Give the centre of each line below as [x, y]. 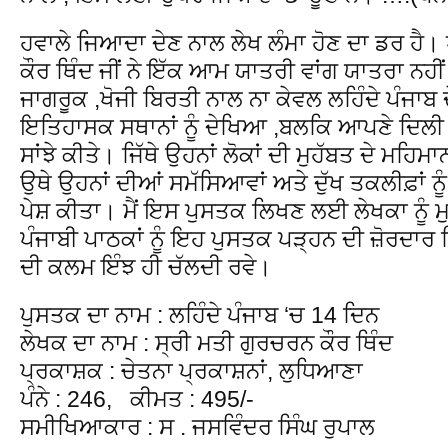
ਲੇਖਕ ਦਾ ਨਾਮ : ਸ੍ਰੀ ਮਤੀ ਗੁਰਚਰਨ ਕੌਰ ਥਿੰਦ [206, 342]
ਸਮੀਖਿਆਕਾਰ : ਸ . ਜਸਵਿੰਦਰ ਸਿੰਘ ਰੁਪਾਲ [197, 426]
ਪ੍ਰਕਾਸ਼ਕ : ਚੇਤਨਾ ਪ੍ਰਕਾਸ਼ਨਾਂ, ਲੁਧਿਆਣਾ [191, 370]
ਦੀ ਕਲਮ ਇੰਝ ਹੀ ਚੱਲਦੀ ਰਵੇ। [146, 266]
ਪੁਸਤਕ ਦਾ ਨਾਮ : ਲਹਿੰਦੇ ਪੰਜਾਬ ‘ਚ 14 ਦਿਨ [199, 314]
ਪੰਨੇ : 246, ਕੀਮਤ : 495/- [137, 398]
